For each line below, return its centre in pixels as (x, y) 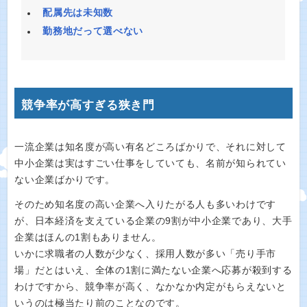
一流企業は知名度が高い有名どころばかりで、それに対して (150, 147)
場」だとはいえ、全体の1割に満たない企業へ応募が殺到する (153, 270)
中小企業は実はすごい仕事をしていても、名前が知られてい (150, 163)
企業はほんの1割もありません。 (88, 237)
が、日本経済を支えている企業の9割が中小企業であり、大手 (153, 221)
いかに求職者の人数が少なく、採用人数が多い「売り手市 (145, 254)
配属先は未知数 (78, 13)
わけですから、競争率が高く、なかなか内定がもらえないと (150, 287)
